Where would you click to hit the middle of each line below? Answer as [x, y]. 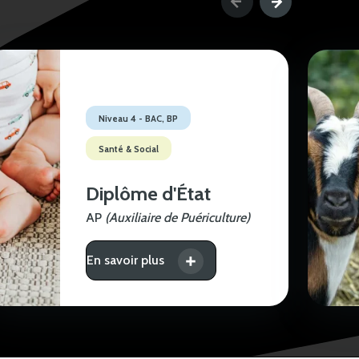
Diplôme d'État [148, 193]
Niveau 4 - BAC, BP [138, 118]
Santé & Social [128, 149]
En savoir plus [125, 260]
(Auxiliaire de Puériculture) [177, 217]
